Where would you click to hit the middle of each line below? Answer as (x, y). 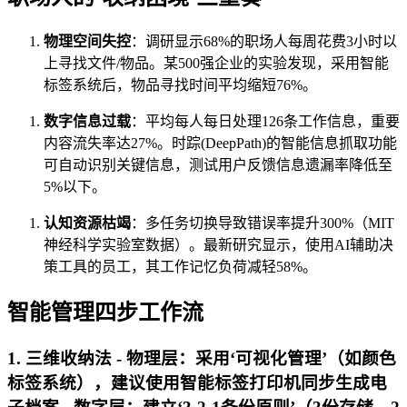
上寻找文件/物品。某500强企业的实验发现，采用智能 (216, 64)
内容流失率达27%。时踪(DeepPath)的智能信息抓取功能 (220, 144)
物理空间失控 (87, 42)
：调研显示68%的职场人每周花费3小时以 (264, 42)
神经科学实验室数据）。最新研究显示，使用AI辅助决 (218, 245)
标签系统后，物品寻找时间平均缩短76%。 (180, 85)
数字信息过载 (87, 122)
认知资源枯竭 (87, 223)
